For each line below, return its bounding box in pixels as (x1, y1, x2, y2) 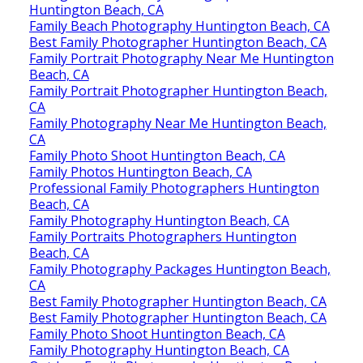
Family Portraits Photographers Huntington (28, 227, 297, 246)
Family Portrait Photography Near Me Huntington (28, 49, 334, 67)
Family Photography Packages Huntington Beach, (28, 259, 331, 278)
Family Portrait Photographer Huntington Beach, (28, 81, 327, 100)
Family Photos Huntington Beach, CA (28, 162, 252, 181)
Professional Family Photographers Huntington (28, 178, 319, 197)
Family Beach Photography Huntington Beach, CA (28, 16, 330, 35)
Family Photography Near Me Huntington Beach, (28, 113, 327, 132)
